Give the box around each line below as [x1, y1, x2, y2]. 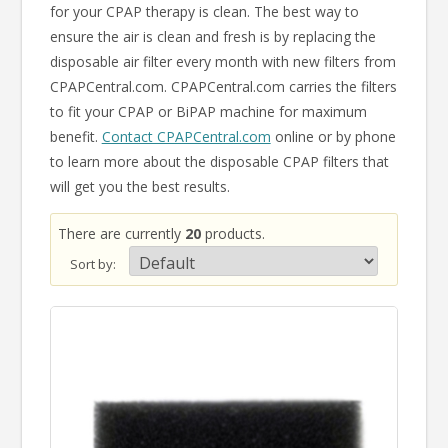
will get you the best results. [49, 177, 234, 196]
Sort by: [69, 255, 116, 273]
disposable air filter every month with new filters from [49, 52, 396, 71]
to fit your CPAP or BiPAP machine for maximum [49, 102, 367, 121]
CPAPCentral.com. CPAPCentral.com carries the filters [49, 77, 397, 96]
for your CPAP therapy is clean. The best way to [49, 2, 359, 21]
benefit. [49, 127, 102, 146]
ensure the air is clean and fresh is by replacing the [49, 27, 376, 46]
